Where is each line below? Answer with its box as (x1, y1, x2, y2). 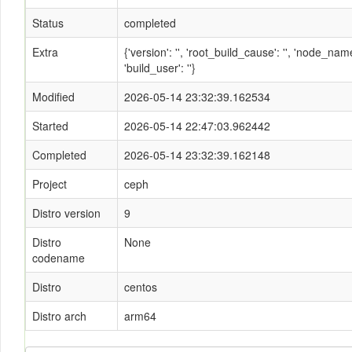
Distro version (32, 205, 101, 221)
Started (32, 118, 68, 134)
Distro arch (32, 308, 86, 324)
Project (32, 176, 67, 192)
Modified (32, 89, 75, 104)
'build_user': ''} (124, 60, 196, 75)
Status (32, 15, 64, 31)
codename (32, 250, 85, 266)
